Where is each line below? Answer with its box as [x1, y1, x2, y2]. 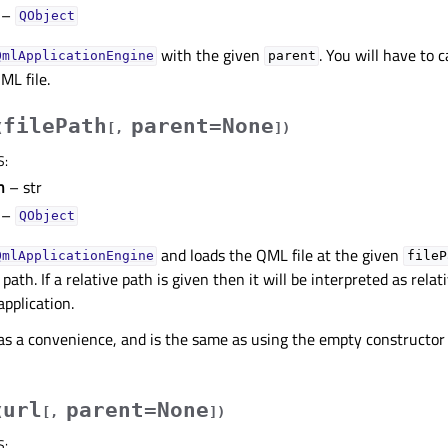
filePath [3, 113, 107, 138]
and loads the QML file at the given [157, 242, 404, 267]
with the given [157, 42, 265, 67]
